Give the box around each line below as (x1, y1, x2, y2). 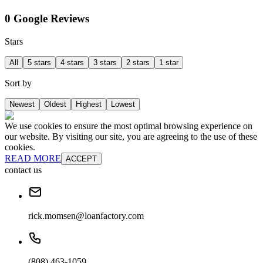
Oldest (44, 100, 66, 109)
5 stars (28, 58, 51, 68)
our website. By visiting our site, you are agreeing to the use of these (5, 131, 257, 142)
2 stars (126, 58, 150, 68)
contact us (5, 165, 42, 176)
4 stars (60, 58, 84, 68)
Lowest (111, 100, 135, 109)
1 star (159, 58, 178, 68)
